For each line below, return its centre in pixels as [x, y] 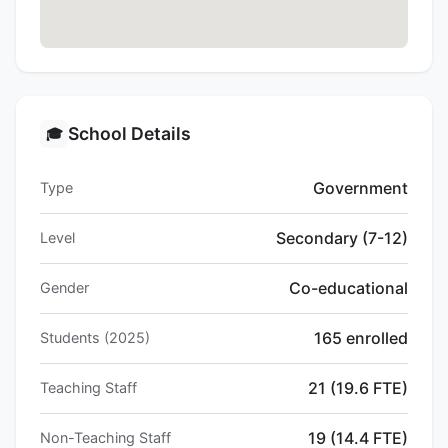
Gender [64, 288]
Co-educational [348, 288]
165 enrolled [361, 338]
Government [360, 188]
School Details [129, 134]
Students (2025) [95, 338]
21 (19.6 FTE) [358, 388]
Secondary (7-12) [342, 238]
